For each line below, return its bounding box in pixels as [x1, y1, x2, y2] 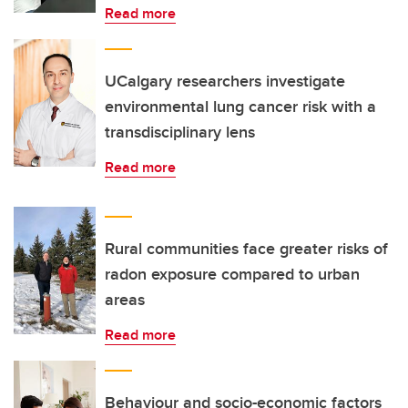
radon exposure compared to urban [105, 262, 360, 286]
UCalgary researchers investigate [105, 69, 345, 93]
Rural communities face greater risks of [105, 237, 388, 260]
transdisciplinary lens [105, 120, 255, 144]
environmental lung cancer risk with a [105, 95, 376, 118]
